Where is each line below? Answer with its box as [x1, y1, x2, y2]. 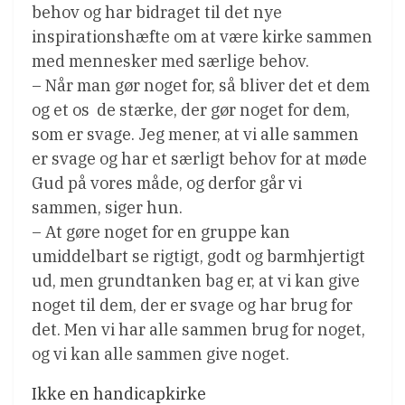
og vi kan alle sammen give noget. [32, 344, 289, 365]
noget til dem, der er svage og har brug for [32, 295, 353, 316]
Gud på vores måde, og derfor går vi [32, 173, 302, 194]
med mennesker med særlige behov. [32, 51, 309, 72]
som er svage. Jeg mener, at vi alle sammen [32, 124, 359, 146]
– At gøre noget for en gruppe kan [32, 221, 290, 243]
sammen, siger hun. [32, 197, 183, 219]
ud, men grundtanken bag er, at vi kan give [32, 270, 360, 292]
